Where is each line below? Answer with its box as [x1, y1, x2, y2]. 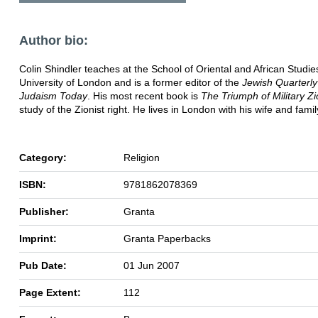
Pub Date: [19, 259, 67, 271]
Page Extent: [19, 286, 81, 298]
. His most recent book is [87, 89, 201, 102]
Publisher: [19, 205, 69, 217]
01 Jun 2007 [124, 259, 180, 271]
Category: [19, 151, 67, 163]
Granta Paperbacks [124, 232, 211, 244]
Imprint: [19, 232, 57, 244]
